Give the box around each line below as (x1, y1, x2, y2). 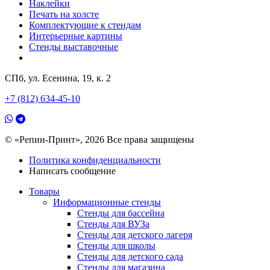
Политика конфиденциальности (29, 155, 161, 166)
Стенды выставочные (29, 42, 118, 52)
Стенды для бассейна (77, 208, 165, 219)
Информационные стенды (53, 197, 161, 208)
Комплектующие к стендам (29, 20, 141, 31)
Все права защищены (107, 134, 194, 145)
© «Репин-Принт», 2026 (5, 134, 107, 145)
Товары (29, 186, 60, 197)
